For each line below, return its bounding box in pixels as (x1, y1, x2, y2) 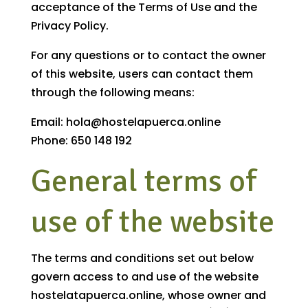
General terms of (30, 162, 256, 201)
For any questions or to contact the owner (30, 47, 266, 64)
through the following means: (30, 85, 195, 101)
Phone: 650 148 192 (30, 133, 132, 149)
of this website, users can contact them (30, 66, 253, 82)
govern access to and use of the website (30, 269, 258, 285)
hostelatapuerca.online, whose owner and (30, 287, 266, 304)
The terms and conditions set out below (30, 250, 254, 267)
